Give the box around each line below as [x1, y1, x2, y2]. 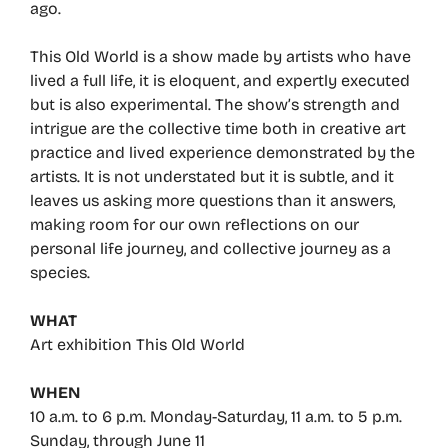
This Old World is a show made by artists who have [30, 46, 411, 66]
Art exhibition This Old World [30, 334, 245, 354]
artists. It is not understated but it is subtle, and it [30, 166, 394, 186]
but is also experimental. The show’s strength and [30, 94, 400, 114]
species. [30, 262, 90, 282]
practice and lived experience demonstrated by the [30, 142, 415, 162]
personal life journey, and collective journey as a [30, 238, 391, 258]
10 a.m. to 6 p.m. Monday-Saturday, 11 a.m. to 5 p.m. [30, 406, 402, 426]
